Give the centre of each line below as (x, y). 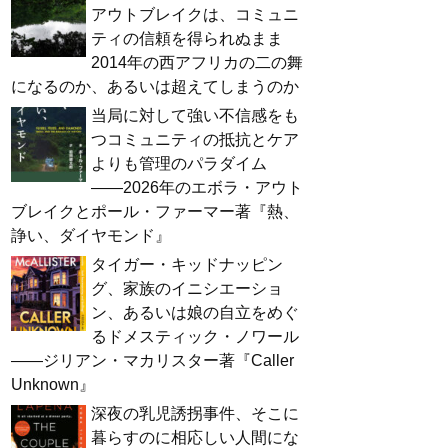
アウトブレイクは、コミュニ (195, 15)
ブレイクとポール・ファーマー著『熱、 (155, 212)
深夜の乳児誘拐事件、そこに (195, 414)
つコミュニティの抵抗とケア (195, 140)
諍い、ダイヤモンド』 (91, 236)
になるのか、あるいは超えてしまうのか (155, 87)
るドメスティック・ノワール (195, 337)
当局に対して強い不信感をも (195, 116)
